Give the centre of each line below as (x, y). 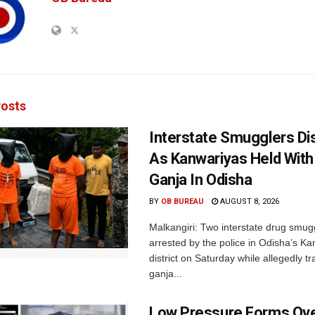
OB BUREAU (182, 201)
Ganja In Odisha (201, 179)
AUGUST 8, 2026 (249, 201)
